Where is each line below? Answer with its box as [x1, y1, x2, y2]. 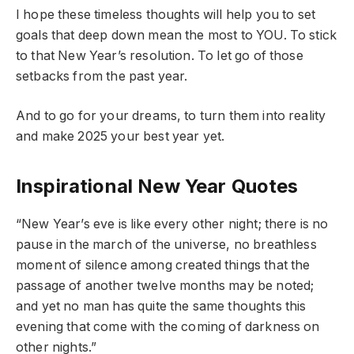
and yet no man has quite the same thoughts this [16, 299, 307, 314]
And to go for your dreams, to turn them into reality [16, 108, 326, 124]
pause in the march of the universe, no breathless [16, 237, 317, 253]
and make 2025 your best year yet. [16, 129, 225, 145]
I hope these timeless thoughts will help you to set [16, 6, 316, 22]
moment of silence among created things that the [16, 258, 311, 273]
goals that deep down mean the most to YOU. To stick [16, 27, 337, 43]
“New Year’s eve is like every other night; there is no [16, 217, 329, 232]
